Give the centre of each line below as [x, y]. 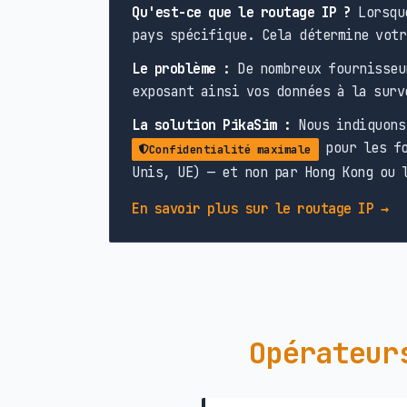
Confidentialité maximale [230, 150]
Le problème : [181, 69]
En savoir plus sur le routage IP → [260, 209]
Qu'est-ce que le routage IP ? [242, 13]
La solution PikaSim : [212, 125]
